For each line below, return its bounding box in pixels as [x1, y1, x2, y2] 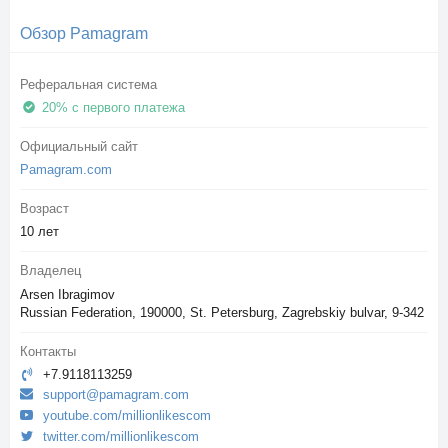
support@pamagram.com [43, 387, 189, 403]
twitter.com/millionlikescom [43, 428, 199, 444]
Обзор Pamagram [20, 23, 148, 42]
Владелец [20, 263, 81, 279]
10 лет [20, 224, 59, 240]
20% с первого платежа [38, 99, 186, 115]
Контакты [20, 343, 76, 359]
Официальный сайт [20, 138, 138, 154]
